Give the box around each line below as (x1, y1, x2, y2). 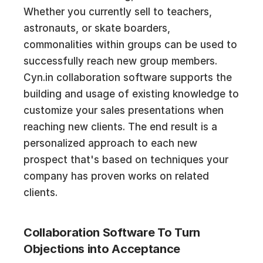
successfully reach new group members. (23, 55, 217, 67)
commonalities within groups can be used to (23, 39, 237, 50)
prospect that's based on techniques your (23, 154, 228, 166)
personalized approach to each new (23, 137, 197, 149)
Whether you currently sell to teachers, (23, 6, 212, 18)
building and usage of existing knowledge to (23, 88, 239, 100)
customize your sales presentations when (23, 104, 224, 116)
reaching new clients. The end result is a (23, 121, 217, 133)
